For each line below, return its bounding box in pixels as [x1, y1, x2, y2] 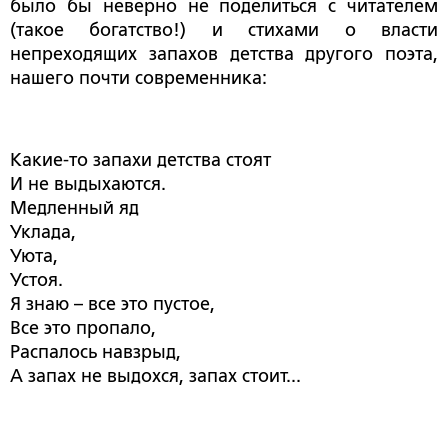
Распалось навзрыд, [10, 342, 181, 363]
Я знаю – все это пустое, [10, 294, 215, 315]
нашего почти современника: [10, 68, 267, 89]
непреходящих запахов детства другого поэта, [10, 44, 438, 65]
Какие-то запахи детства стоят [10, 150, 271, 171]
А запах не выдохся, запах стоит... [10, 366, 301, 387]
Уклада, [10, 222, 76, 243]
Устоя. [10, 270, 63, 291]
